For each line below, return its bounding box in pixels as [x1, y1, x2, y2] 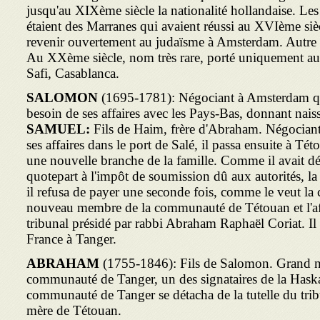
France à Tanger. [26, 231, 116, 246]
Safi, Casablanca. [26, 66, 119, 81]
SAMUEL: [26, 121, 94, 136]
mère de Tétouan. [26, 303, 121, 318]
